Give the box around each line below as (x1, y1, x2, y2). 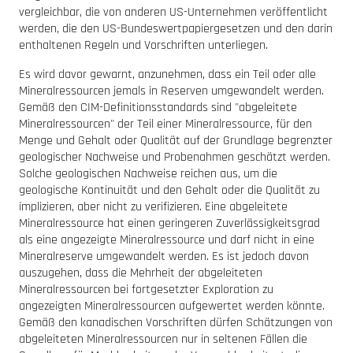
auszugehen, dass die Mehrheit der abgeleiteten (19, 264, 262, 281)
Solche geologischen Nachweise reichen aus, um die (19, 165, 277, 182)
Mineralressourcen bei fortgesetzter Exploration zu (19, 281, 273, 298)
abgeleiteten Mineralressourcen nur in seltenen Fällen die (19, 330, 307, 347)
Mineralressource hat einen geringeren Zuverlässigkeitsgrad (19, 214, 320, 232)
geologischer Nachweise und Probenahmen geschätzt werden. (19, 148, 330, 165)
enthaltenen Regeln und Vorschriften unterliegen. (19, 36, 268, 54)
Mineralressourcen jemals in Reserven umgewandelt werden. (19, 82, 324, 99)
